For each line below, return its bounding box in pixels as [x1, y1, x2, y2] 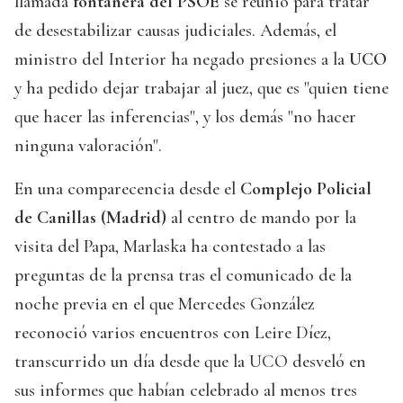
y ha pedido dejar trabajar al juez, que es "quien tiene [14, 77, 389, 100]
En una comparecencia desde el [14, 178, 240, 201]
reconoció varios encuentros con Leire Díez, [14, 322, 331, 345]
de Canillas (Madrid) [14, 207, 166, 229]
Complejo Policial [240, 178, 372, 201]
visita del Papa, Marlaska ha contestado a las [14, 236, 326, 258]
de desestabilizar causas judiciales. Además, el [14, 20, 336, 42]
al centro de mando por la [166, 207, 356, 229]
